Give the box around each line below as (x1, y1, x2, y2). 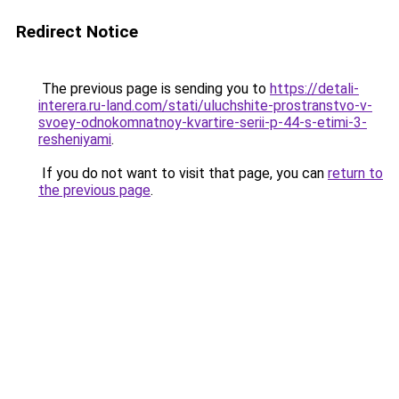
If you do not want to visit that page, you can (38, 165, 328, 182)
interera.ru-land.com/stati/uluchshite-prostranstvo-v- (38, 97, 372, 114)
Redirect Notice (16, 21, 138, 42)
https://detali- (270, 80, 359, 97)
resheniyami (38, 131, 111, 148)
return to (328, 165, 383, 182)
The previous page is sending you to (38, 80, 270, 97)
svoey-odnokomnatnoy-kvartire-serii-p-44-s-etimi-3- (38, 114, 367, 131)
